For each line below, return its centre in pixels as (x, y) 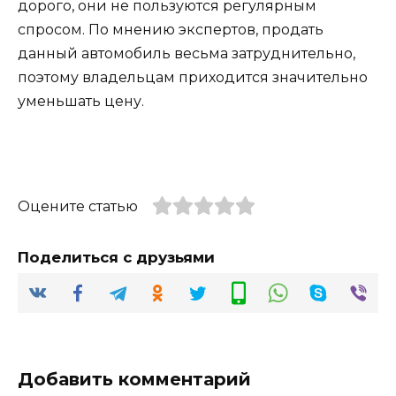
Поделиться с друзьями (116, 257)
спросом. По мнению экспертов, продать (171, 29)
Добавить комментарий (134, 379)
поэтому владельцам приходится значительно (193, 77)
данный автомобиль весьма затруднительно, (187, 53)
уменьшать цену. (81, 101)
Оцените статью (78, 206)
